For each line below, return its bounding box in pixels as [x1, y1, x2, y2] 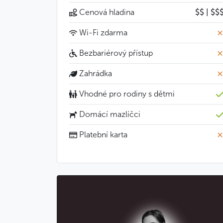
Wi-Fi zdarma [77, 28, 127, 37]
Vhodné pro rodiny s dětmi [77, 89, 175, 99]
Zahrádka [77, 69, 112, 78]
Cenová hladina [77, 7, 134, 17]
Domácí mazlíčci [77, 110, 140, 119]
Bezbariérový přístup [77, 48, 153, 58]
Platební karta [77, 130, 127, 139]
